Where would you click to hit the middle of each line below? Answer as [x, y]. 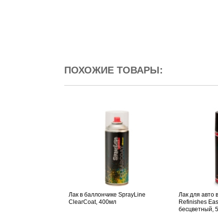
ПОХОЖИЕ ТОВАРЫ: [114, 70]
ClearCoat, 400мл [92, 202]
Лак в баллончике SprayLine [107, 195]
